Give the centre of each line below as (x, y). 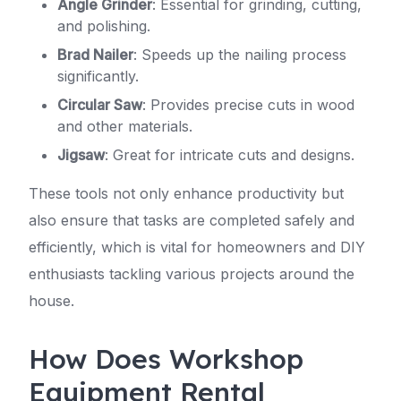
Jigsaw (81, 155)
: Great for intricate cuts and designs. (230, 155)
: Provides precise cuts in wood (248, 105)
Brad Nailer (95, 55)
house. (51, 301)
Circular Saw (100, 105)
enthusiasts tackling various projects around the (192, 274)
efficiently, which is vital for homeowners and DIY (197, 247)
